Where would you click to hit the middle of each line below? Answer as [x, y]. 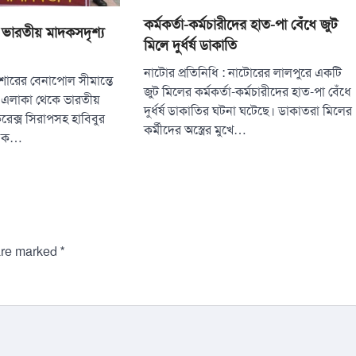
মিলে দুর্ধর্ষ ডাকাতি [191, 46]
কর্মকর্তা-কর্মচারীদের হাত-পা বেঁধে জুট [241, 25]
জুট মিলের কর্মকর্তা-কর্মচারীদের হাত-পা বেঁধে [248, 93]
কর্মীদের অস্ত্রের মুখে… [195, 131]
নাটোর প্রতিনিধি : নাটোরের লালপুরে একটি [243, 74]
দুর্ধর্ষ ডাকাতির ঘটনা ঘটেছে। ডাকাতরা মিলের [248, 112]
